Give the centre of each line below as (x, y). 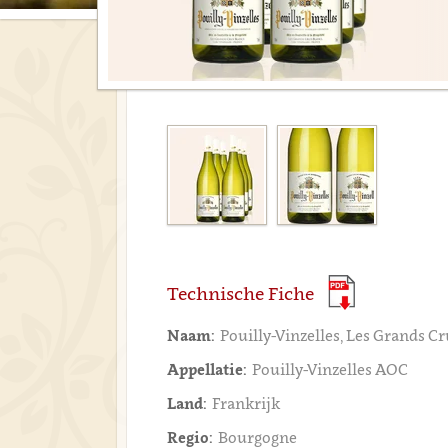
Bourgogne (258, 437)
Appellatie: (207, 369)
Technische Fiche (241, 293)
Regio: (190, 437)
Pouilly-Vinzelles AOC (330, 369)
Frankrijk (246, 403)
